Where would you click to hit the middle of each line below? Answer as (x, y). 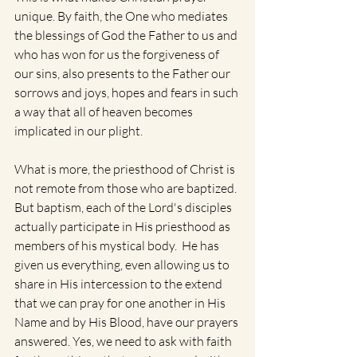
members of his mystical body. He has (118, 245)
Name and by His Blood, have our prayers (127, 322)
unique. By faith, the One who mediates (122, 16)
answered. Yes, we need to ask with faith (124, 341)
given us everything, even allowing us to (123, 265)
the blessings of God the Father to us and (127, 35)
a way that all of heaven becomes (105, 112)
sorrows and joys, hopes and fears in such (127, 92)
